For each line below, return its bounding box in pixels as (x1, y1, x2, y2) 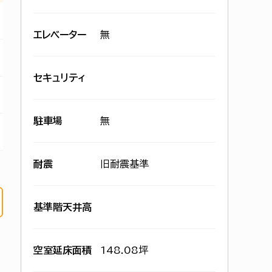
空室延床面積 (33, 245, 92, 255)
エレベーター (33, 30, 86, 39)
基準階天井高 (33, 202, 92, 212)
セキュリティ (33, 73, 86, 83)
